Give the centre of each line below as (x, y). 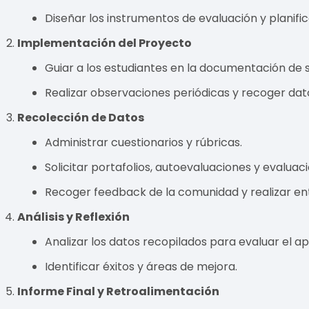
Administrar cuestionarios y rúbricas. (144, 142)
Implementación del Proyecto (105, 43)
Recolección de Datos (81, 117)
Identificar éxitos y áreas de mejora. (141, 266)
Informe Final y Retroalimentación (119, 291)
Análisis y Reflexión (74, 217)
